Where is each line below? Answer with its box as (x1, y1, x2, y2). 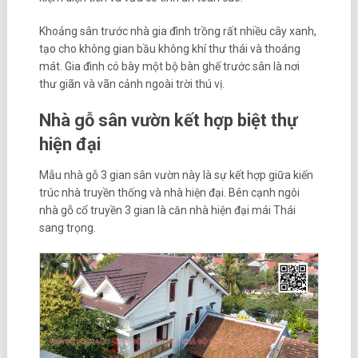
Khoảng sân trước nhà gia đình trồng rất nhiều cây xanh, (38, 25, 316, 38)
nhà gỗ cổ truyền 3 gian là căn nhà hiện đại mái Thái (38, 204, 296, 217)
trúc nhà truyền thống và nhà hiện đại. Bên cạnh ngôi (38, 186, 300, 200)
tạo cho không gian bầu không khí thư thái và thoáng (38, 42, 300, 56)
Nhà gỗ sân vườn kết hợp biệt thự (38, 110, 297, 131)
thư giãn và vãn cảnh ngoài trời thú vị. (38, 78, 227, 91)
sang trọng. (38, 221, 98, 235)
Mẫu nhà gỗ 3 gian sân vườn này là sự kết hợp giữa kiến (38, 169, 313, 182)
